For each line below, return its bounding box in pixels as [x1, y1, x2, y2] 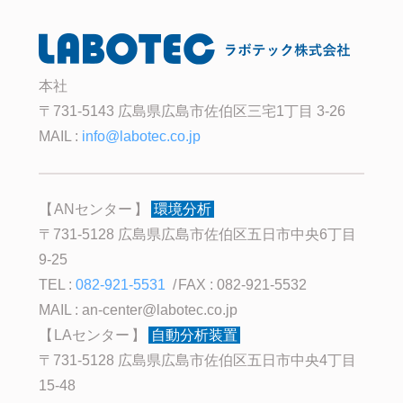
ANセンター [54, 201, 133, 217]
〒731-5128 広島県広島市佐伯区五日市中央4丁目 [39, 352, 357, 368]
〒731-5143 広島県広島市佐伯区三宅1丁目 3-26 [39, 103, 346, 120]
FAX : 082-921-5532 [177, 276, 307, 292]
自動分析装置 [151, 327, 238, 343]
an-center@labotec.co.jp [82, 301, 238, 318]
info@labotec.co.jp [82, 129, 201, 145]
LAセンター [54, 327, 130, 343]
